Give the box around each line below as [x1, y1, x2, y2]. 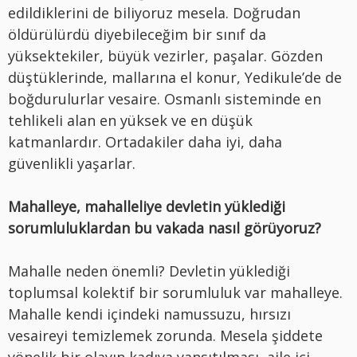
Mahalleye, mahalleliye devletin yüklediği [8, 196, 285, 216]
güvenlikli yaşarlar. [8, 153, 135, 173]
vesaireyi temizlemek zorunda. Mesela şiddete [8, 325, 323, 345]
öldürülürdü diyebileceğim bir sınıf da [8, 24, 266, 44]
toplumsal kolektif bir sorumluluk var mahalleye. [8, 282, 343, 302]
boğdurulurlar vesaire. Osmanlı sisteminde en [8, 88, 321, 108]
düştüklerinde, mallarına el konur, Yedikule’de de [8, 67, 342, 87]
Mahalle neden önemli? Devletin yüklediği [8, 261, 290, 280]
